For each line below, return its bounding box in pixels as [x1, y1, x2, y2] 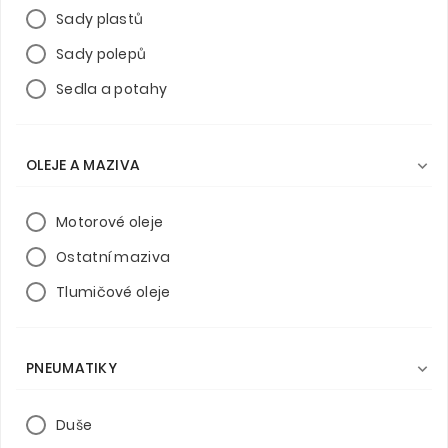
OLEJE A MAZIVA [26, 154, 141, 175]
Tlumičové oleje [56, 281, 171, 302]
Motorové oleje [56, 211, 164, 232]
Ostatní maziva [56, 246, 171, 267]
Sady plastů [56, 8, 144, 29]
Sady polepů [56, 43, 147, 64]
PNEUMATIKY [26, 357, 117, 378]
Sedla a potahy [56, 78, 168, 99]
